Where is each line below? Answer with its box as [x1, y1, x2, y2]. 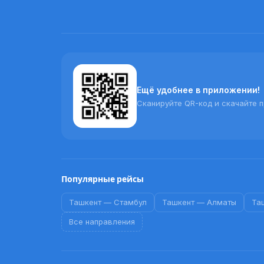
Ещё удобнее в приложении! [137, 84, 260, 95]
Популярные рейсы [61, 174, 144, 184]
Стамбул [114, 197, 147, 207]
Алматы [207, 197, 236, 207]
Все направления [69, 217, 135, 226]
